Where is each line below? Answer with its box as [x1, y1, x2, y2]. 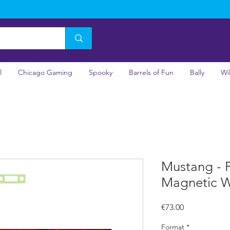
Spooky [89, 67, 112, 77]
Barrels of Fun [129, 67, 174, 77]
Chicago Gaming [18, 67, 72, 77]
